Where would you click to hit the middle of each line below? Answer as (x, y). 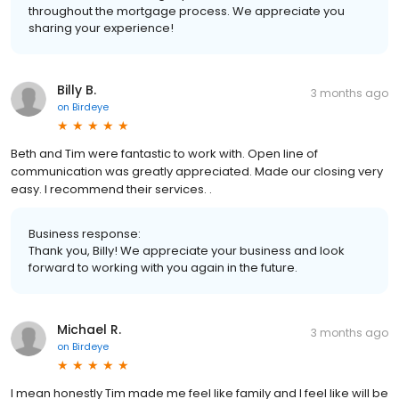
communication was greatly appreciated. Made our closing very (197, 171)
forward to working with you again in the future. (163, 267)
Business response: (85, 233)
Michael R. (89, 329)
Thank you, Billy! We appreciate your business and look (187, 250)
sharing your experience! (101, 28)
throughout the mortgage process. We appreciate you (187, 11)
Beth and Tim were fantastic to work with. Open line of (164, 153)
